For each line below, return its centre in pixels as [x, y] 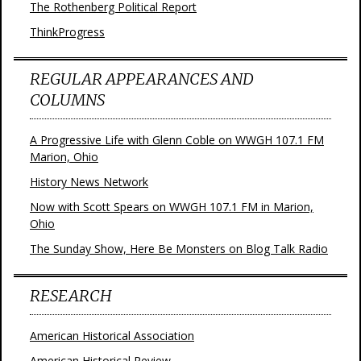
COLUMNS [67, 100]
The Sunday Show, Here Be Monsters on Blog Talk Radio [179, 249]
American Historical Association [112, 336]
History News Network [89, 182]
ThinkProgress [67, 32]
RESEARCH [71, 295]
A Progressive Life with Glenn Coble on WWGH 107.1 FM [177, 140]
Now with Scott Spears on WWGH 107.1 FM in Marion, [172, 207]
